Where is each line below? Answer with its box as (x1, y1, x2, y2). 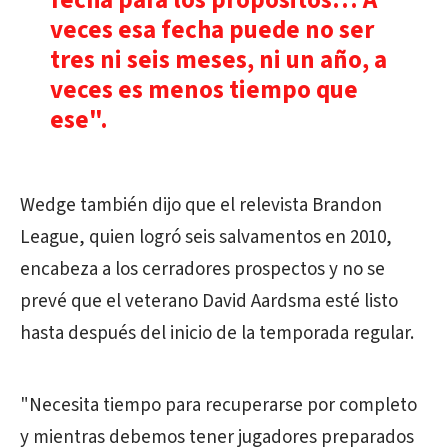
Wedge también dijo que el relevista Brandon (20, 192, 382, 219)
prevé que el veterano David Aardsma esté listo (20, 288, 398, 315)
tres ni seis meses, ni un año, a (50, 42, 387, 78)
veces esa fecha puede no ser (50, 12, 374, 48)
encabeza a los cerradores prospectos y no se (20, 256, 385, 283)
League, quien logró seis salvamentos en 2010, (20, 224, 392, 251)
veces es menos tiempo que (50, 72, 358, 108)
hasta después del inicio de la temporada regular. (20, 320, 414, 347)
